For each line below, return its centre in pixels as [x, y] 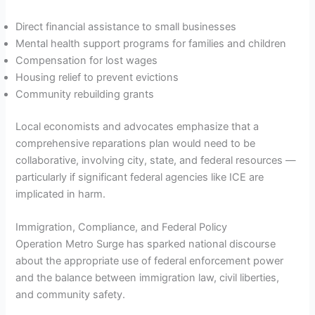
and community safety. [71, 295]
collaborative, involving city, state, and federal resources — [156, 161]
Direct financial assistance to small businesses [126, 27]
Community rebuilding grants [85, 95]
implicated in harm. [61, 194]
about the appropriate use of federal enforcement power [150, 261]
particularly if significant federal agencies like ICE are [140, 178]
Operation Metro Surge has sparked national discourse [146, 244]
